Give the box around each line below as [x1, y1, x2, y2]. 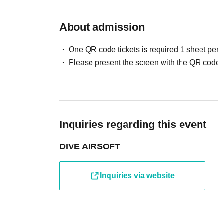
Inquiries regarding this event [59, 118, 206, 130]
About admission [59, 21, 145, 33]
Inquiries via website [100, 171, 175, 180]
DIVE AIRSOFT [59, 142, 120, 151]
